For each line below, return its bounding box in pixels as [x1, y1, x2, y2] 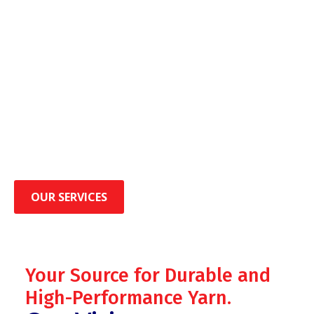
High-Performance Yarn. [25, 286, 231, 309]
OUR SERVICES [31, 189, 107, 205]
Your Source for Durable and [25, 264, 271, 287]
